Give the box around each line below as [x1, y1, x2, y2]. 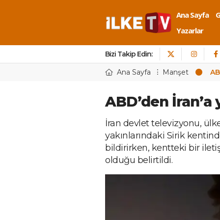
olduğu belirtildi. [105, 155, 172, 165]
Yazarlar [176, 26, 203, 35]
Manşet [163, 68, 189, 77]
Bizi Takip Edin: [105, 50, 152, 58]
